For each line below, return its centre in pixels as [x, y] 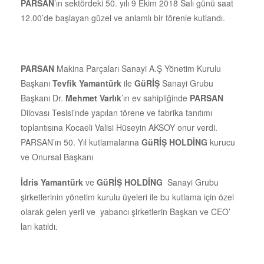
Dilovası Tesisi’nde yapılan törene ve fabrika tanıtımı [116, 112]
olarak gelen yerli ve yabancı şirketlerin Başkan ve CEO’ [126, 211]
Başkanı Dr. [43, 98]
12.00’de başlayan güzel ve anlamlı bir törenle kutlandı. [123, 17]
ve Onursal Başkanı [57, 156]
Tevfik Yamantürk [87, 83]
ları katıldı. [39, 226]
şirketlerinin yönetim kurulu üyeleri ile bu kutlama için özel [127, 197]
